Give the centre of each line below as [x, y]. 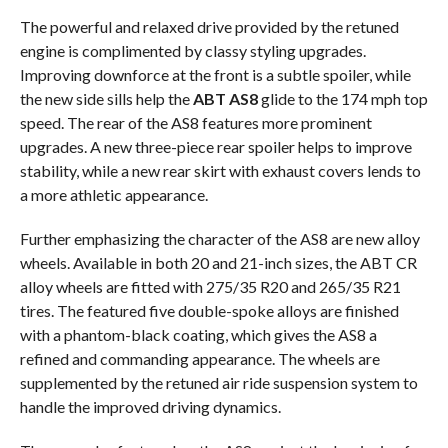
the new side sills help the [106, 99]
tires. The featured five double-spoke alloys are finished [209, 311]
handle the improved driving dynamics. [150, 407]
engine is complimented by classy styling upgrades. [192, 51]
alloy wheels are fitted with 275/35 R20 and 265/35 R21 [210, 287]
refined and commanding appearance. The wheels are [199, 359]
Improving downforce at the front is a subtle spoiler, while [215, 75]
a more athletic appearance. [113, 195]
